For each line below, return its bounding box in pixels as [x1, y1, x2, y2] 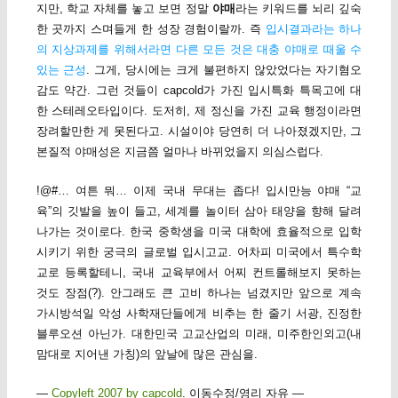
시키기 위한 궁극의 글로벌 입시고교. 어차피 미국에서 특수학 [36, 245, 362, 259]
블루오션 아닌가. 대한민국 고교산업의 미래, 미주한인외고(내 [36, 327, 362, 341]
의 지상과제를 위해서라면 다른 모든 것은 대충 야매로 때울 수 [36, 42, 362, 56]
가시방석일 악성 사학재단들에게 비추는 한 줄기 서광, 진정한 [36, 306, 362, 321]
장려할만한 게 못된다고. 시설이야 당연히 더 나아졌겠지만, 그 [36, 123, 362, 138]
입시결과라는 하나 [265, 21, 362, 36]
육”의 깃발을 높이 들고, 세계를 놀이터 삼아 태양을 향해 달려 [36, 204, 362, 219]
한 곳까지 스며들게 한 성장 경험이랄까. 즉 [36, 21, 266, 36]
